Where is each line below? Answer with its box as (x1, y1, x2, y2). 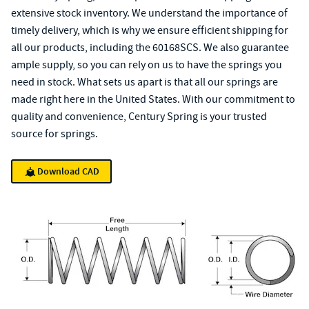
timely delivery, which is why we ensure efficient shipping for (11, 23, 288, 37)
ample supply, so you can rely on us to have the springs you (11, 58, 282, 72)
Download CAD (37, 165, 99, 178)
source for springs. (11, 127, 98, 141)
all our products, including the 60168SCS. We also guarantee (11, 41, 289, 54)
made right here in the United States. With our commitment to (11, 92, 295, 106)
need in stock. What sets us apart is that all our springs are (11, 75, 278, 89)
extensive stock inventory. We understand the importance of (11, 6, 288, 20)
